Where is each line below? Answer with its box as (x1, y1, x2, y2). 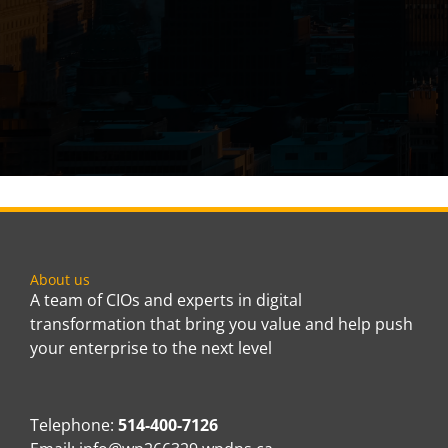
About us (30, 269, 90, 289)
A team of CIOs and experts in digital (30, 288, 302, 311)
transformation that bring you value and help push (30, 312, 413, 335)
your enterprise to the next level (30, 336, 272, 359)
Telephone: (30, 413, 118, 436)
